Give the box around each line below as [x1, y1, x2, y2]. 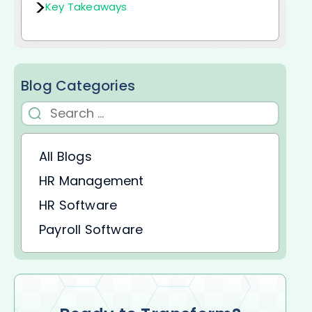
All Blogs [39, 147, 92, 165]
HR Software [39, 196, 118, 214]
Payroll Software [39, 220, 143, 238]
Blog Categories [21, 75, 135, 95]
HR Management [39, 171, 144, 189]
